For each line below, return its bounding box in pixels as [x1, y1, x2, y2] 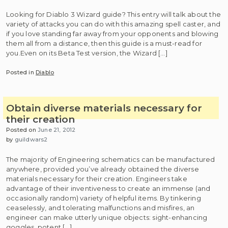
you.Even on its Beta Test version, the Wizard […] [6, 48, 167, 57]
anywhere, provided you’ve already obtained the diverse [6, 164, 199, 173]
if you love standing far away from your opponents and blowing [6, 29, 219, 38]
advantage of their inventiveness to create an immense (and [6, 184, 211, 192]
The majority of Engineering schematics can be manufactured [6, 155, 215, 163]
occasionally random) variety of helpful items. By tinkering [6, 193, 201, 202]
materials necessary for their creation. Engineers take [6, 174, 187, 183]
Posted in [6, 69, 36, 76]
